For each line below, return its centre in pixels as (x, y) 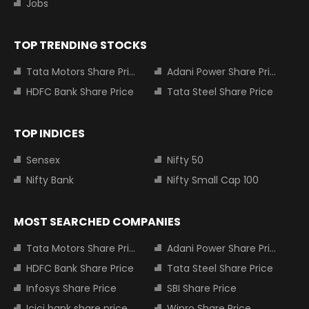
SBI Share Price (202, 289)
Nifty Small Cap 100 (213, 180)
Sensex (43, 160)
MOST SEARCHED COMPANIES (97, 222)
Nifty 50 (185, 160)
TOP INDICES (49, 134)
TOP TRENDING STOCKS (80, 46)
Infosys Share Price (71, 289)
